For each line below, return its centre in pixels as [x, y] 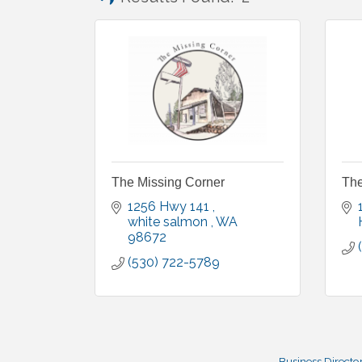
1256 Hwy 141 [170, 206]
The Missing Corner [168, 182]
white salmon [169, 222]
